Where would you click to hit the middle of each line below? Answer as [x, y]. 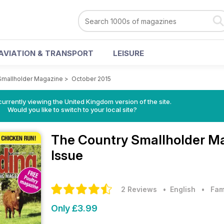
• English [177, 189]
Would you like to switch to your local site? [72, 109]
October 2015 [91, 79]
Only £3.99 [74, 208]
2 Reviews [139, 189]
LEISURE [128, 53]
